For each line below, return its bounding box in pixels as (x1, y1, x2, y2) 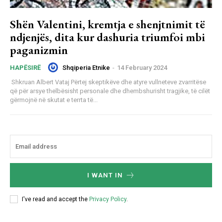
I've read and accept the (22, 195, 89, 203)
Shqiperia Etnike (62, 63, 110, 71)
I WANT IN (87, 171, 123, 179)
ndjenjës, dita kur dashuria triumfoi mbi (10, 29, 205, 45)
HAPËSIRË (10, 64, 41, 72)
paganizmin (10, 42, 68, 58)
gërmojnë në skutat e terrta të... (10, 96, 98, 104)
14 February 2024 (117, 63, 167, 71)
